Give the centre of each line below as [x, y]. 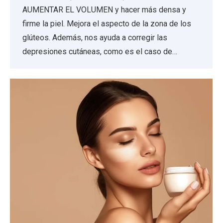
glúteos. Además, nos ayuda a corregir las [95, 38]
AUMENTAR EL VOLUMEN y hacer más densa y [104, 10]
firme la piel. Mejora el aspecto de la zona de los [107, 24]
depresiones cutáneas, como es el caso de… [100, 52]
